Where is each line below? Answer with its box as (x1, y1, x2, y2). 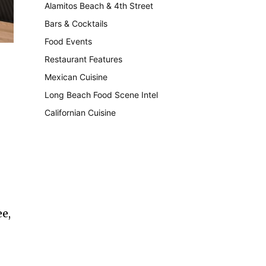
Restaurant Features (45, 54, 123, 64)
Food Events (45, 36, 93, 46)
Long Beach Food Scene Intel (45, 90, 159, 100)
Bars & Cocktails (45, 18, 108, 28)
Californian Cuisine (45, 107, 116, 118)
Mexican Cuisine (45, 72, 108, 82)
